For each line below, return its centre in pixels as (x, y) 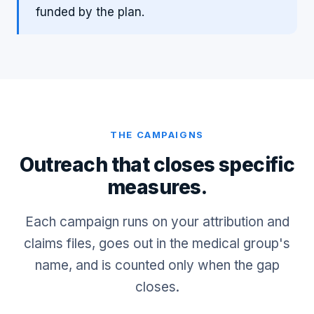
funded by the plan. (90, 12)
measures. (157, 187)
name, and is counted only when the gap (157, 265)
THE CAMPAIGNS (157, 135)
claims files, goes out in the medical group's (157, 244)
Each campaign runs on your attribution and (157, 222)
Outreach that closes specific (157, 165)
